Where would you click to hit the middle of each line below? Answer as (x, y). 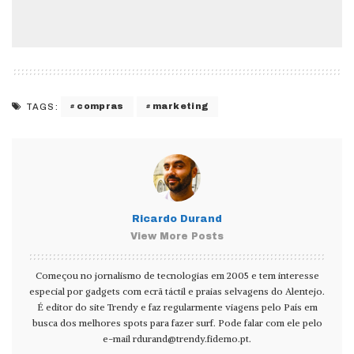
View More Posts (177, 236)
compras (100, 106)
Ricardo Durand (177, 218)
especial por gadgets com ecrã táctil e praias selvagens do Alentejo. (177, 291)
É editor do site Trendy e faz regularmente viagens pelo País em (177, 307)
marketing (181, 106)
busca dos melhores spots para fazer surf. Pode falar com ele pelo (177, 322)
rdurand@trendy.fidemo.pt (191, 338)
